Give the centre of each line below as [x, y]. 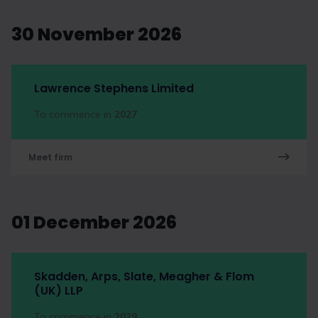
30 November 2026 [97, 34]
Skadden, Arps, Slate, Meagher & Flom [144, 276]
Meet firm [50, 157]
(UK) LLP [59, 291]
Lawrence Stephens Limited [114, 88]
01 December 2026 [94, 223]
